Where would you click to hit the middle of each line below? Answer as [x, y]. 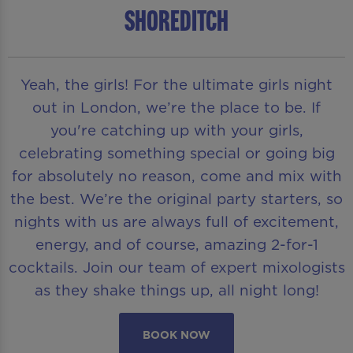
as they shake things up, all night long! [176, 290]
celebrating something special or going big [176, 152]
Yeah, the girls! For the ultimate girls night [176, 84]
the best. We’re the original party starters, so [176, 198]
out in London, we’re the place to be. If [176, 107]
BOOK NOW [176, 335]
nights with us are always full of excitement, [176, 221]
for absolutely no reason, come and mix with [176, 175]
